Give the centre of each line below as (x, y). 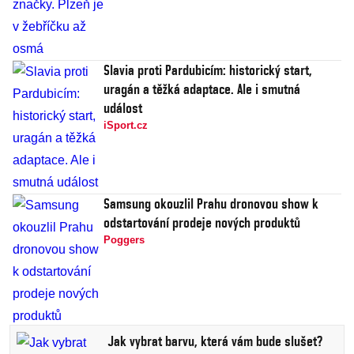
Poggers (124, 240)
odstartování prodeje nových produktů (202, 223)
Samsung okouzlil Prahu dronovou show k (211, 204)
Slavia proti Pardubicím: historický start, (208, 70)
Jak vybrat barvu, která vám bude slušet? (215, 341)
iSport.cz (126, 126)
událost (123, 108)
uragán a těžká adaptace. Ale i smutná (202, 89)
